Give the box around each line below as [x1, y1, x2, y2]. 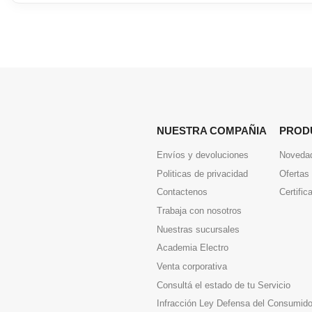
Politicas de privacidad [157, 168, 248, 179]
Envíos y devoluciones [157, 149, 249, 160]
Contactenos [157, 187, 208, 198]
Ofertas [279, 168, 309, 179]
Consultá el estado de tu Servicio [157, 279, 290, 290]
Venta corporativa [157, 260, 227, 272]
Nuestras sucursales [157, 224, 240, 235]
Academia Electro [157, 242, 228, 253]
